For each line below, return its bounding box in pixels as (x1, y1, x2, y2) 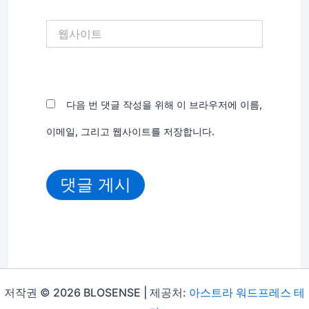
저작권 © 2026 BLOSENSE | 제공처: (4, 286, 189, 300)
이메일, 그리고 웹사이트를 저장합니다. (46, 125, 215, 137)
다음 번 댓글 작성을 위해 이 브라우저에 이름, (66, 98, 262, 110)
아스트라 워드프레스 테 (189, 286, 305, 300)
